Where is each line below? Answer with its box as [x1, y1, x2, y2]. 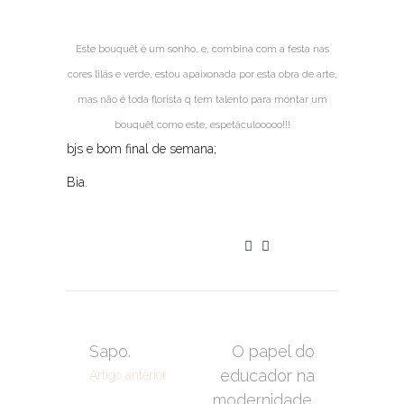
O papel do [232, 342, 315, 361]
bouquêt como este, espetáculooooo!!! [114, 119, 290, 131]
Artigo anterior [89, 368, 167, 382]
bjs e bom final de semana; [67, 142, 216, 156]
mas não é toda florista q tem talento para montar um [77, 94, 327, 106]
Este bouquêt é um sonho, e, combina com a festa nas [75, 43, 329, 55]
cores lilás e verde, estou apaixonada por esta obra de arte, [67, 69, 337, 80]
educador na [220, 366, 315, 385]
